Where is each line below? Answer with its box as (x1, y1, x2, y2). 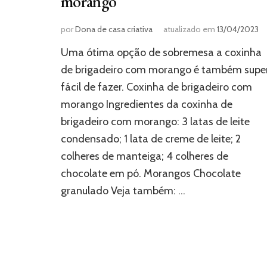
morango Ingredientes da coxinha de (61, 98, 232, 111)
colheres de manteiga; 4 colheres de (61, 150, 228, 163)
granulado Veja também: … (61, 184, 185, 198)
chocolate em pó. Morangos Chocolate (61, 167, 241, 181)
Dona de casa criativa (75, 24, 153, 35)
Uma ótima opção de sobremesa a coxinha (61, 46, 262, 60)
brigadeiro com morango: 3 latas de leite (61, 115, 250, 129)
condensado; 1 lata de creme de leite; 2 (61, 132, 241, 146)
